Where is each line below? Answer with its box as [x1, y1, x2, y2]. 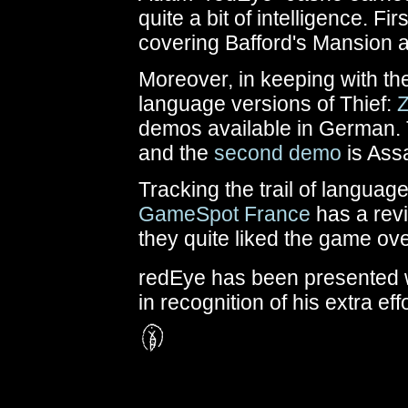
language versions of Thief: [138, 92, 397, 116]
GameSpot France [138, 202, 311, 226]
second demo [214, 141, 342, 165]
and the [138, 141, 214, 165]
